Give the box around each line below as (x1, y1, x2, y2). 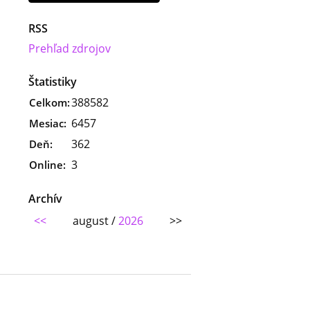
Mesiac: (29, 116, 66, 130)
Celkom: (29, 95, 70, 109)
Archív (28, 190, 62, 206)
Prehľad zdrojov (28, 40, 111, 56)
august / (72, 212, 118, 228)
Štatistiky (28, 73, 77, 89)
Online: (29, 157, 66, 172)
